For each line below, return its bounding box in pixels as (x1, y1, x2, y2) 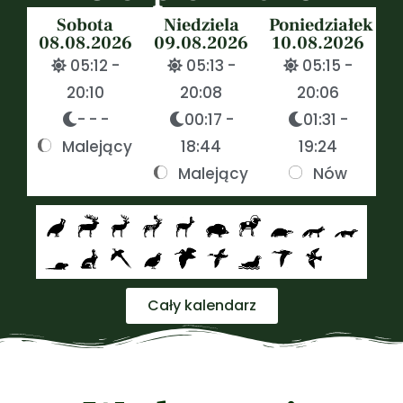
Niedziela (163, 13, 239, 37)
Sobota (57, 13, 114, 37)
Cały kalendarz (147, 294, 256, 316)
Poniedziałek (268, 13, 373, 37)
